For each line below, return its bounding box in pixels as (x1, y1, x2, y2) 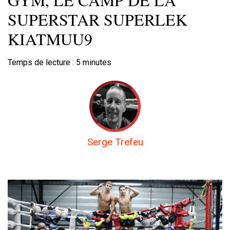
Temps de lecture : (8, 57, 76, 68)
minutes (83, 57, 111, 68)
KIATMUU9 (8, 28, 92, 50)
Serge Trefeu (87, 136, 143, 148)
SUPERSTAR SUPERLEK (8, 8, 187, 31)
